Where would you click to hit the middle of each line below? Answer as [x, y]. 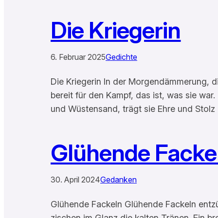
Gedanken [118, 179]
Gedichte [121, 57]
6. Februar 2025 [78, 57]
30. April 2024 [75, 179]
